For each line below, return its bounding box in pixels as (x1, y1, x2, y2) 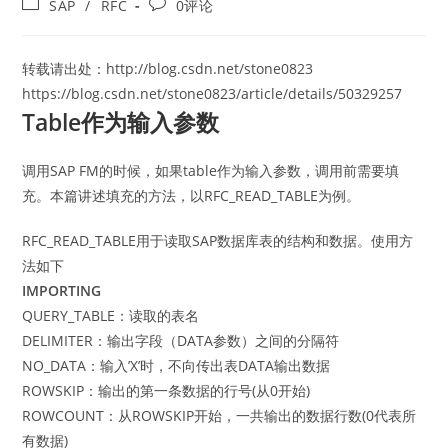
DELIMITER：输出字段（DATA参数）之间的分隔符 (22, 331, 340, 350)
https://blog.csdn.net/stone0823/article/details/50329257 (22, 84, 403, 103)
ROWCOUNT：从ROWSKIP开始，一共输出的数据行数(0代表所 (22, 406, 417, 425)
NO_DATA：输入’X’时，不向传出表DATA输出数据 (22, 356, 331, 375)
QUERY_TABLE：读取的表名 (22, 306, 200, 325)
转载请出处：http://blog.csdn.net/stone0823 (22, 59, 314, 78)
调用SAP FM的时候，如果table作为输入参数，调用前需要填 (22, 161, 400, 180)
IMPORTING (22, 281, 102, 300)
